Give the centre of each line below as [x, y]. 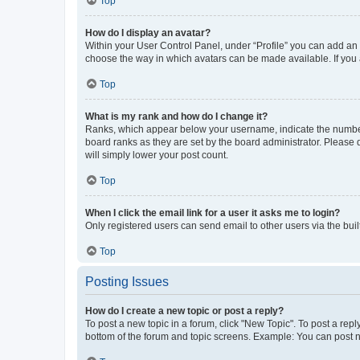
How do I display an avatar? [148, 33]
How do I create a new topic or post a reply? [184, 311]
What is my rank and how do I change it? [176, 116]
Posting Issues [127, 281]
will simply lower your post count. [157, 155]
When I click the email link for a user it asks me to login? [213, 213]
